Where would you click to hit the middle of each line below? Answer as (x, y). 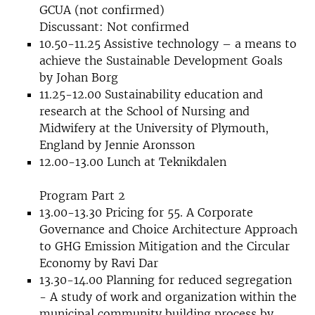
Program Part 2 (82, 195)
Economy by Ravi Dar (99, 263)
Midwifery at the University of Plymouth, (154, 128)
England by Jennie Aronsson (117, 145)
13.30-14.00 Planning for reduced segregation (166, 280)
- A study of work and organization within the (168, 297)
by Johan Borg (79, 77)
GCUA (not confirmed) (102, 10)
